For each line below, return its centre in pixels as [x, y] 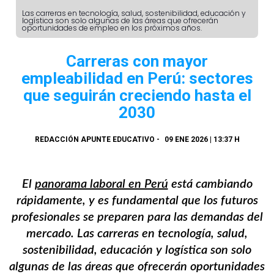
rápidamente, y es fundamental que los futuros [137, 200]
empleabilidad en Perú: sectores [137, 78]
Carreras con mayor [137, 61]
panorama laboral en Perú [101, 184]
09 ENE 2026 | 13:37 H [202, 139]
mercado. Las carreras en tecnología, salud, [137, 233]
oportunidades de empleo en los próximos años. [112, 28]
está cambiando [210, 184]
